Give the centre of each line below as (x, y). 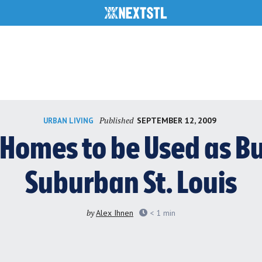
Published (117, 120)
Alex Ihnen (115, 213)
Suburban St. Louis (131, 184)
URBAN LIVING (68, 120)
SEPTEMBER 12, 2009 (177, 120)
